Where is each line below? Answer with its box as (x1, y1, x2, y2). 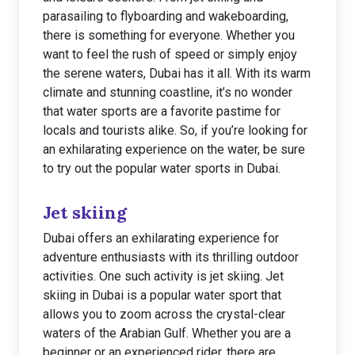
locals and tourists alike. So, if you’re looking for (43, 123, 307, 138)
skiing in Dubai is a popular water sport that (43, 288, 281, 303)
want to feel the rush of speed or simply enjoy (43, 47, 297, 62)
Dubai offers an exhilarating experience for (43, 231, 279, 246)
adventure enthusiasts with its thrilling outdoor (43, 250, 299, 265)
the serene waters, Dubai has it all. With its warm (43, 66, 311, 81)
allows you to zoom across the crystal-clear (43, 307, 285, 322)
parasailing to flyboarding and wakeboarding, (43, 9, 288, 24)
